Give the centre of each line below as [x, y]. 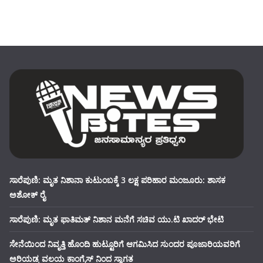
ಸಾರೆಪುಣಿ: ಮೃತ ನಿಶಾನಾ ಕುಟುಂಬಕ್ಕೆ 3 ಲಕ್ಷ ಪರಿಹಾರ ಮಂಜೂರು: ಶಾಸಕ [117, 180]
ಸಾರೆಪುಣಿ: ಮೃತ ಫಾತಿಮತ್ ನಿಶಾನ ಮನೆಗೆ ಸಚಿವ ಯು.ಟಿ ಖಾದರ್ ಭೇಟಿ [117, 219]
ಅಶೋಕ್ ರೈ [27, 195]
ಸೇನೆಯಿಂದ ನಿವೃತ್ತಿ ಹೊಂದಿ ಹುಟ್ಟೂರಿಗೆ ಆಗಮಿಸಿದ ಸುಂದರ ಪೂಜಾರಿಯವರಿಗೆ [125, 244]
